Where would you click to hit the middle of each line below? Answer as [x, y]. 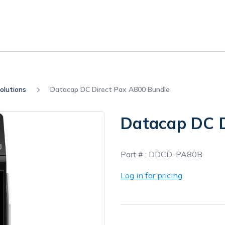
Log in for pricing [151, 175]
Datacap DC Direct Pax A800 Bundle [110, 89]
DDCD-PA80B [176, 154]
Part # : [134, 154]
